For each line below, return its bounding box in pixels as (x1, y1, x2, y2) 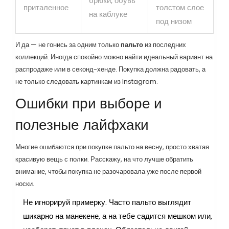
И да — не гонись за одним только (15, 39, 121, 50)
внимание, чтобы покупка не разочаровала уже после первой (15, 166, 201, 176)
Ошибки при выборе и (15, 93, 162, 113)
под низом (156, 15, 192, 27)
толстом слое (156, 2, 204, 13)
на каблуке (89, 8, 127, 19)
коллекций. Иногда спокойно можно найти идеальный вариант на (15, 52, 213, 62)
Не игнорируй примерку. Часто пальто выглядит (23, 196, 191, 208)
